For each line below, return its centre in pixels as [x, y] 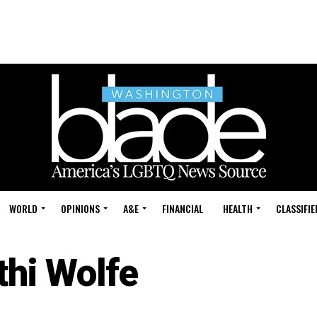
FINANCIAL [183, 208]
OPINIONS [80, 208]
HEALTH [238, 208]
